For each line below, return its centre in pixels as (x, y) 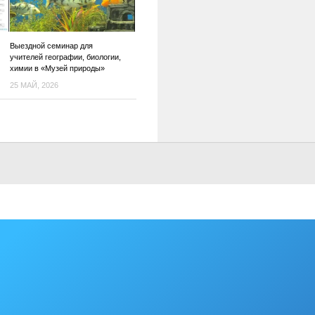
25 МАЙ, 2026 (34, 85)
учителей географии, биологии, (65, 57)
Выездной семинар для (51, 45)
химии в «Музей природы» (57, 68)
